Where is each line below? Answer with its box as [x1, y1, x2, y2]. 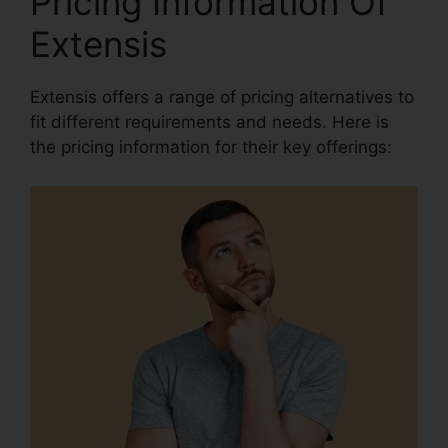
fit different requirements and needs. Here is [30, 112, 389, 133]
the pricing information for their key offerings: [30, 137, 392, 158]
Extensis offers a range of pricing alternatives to [30, 87, 414, 108]
